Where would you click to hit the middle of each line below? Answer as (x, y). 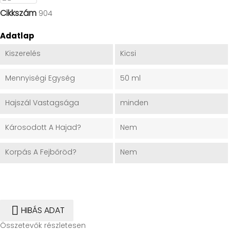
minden (134, 103)
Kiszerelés (23, 54)
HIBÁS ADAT (43, 210)
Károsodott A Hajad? (43, 128)
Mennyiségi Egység (40, 78)
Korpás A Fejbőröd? (41, 152)
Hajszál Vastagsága (42, 103)
